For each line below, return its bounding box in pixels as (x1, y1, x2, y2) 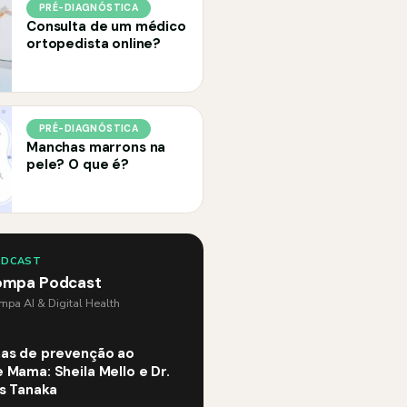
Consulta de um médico (26, 17, 186, 35)
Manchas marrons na (26, 138, 166, 156)
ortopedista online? (26, 35, 162, 53)
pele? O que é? (26, 155, 129, 174)
